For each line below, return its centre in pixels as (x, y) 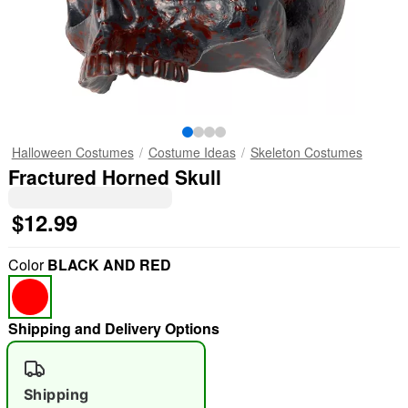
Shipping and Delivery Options (113, 328)
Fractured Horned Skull (114, 177)
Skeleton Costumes (306, 152)
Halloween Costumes (72, 152)
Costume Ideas (192, 152)
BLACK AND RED (109, 265)
